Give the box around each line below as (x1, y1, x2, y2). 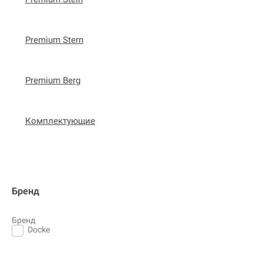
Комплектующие (25, 115, 95, 126)
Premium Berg (25, 75, 80, 86)
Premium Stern (25, 34, 83, 45)
